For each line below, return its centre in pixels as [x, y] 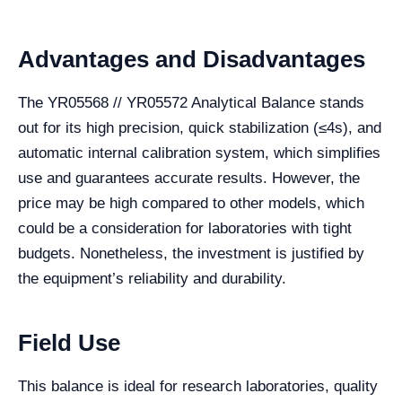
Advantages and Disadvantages [192, 60]
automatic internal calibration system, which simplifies [199, 153]
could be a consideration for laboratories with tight [185, 229]
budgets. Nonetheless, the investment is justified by [191, 254]
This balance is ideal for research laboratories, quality [198, 387]
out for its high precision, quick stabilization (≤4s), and [200, 128]
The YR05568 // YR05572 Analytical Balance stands [191, 103]
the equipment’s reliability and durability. [152, 279]
